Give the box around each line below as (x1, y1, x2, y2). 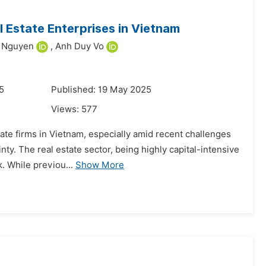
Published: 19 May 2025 (51, 84, 151, 95)
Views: (51, 104, 81, 115)
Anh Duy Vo (55, 41, 104, 52)
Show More (75, 160, 124, 170)
